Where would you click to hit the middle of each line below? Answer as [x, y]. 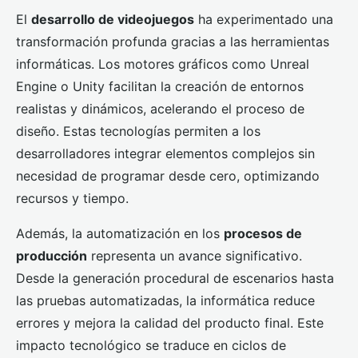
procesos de [263, 234]
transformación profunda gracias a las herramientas [173, 42]
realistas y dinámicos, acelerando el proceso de [160, 109]
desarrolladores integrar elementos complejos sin [165, 154]
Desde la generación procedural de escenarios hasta [175, 278]
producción [52, 256]
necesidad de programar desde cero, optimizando [168, 176]
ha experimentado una [264, 20]
